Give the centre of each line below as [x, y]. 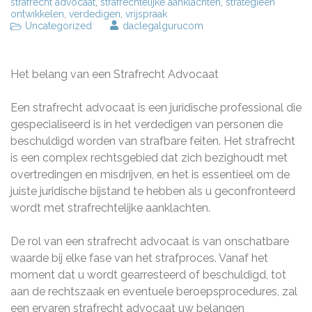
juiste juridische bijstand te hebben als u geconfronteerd [153, 191]
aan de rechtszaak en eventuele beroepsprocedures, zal [154, 291]
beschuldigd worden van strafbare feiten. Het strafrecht [153, 141]
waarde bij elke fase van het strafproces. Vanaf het [139, 258]
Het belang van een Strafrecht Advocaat [115, 74]
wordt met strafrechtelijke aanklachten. [110, 208]
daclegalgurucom [163, 26]
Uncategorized [58, 26]
